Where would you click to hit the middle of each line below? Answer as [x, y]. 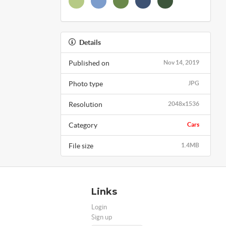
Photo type [86, 83]
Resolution [85, 104]
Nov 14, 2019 [181, 62]
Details [90, 42]
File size [81, 146]
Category [83, 125]
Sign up [102, 217]
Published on [89, 63]
